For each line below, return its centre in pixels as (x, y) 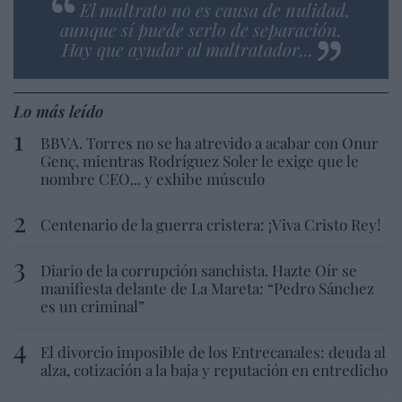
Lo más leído (58, 111)
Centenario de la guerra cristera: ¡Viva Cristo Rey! (210, 224)
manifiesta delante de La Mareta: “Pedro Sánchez (207, 288)
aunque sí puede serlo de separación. (201, 29)
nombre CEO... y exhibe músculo (153, 178)
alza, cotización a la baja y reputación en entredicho (214, 369)
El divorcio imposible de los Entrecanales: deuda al (213, 351)
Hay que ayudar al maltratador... (187, 48)
